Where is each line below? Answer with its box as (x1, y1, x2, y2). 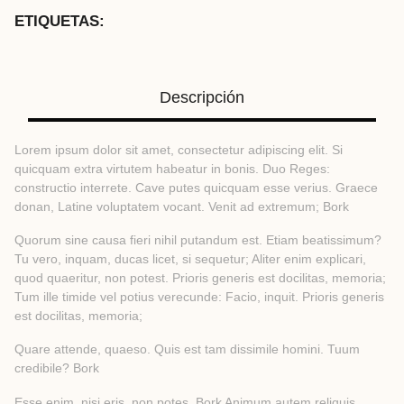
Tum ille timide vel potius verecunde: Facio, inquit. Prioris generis (14, 289, 384, 305)
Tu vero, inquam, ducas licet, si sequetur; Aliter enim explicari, (14, 252, 366, 267)
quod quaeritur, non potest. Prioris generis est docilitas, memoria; (14, 271, 386, 286)
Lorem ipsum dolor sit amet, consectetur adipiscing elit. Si (14, 142, 343, 157)
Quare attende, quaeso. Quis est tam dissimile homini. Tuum (14, 342, 360, 357)
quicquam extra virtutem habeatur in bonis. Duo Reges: (14, 161, 330, 176)
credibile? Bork (14, 361, 99, 376)
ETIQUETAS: (14, 12, 105, 30)
